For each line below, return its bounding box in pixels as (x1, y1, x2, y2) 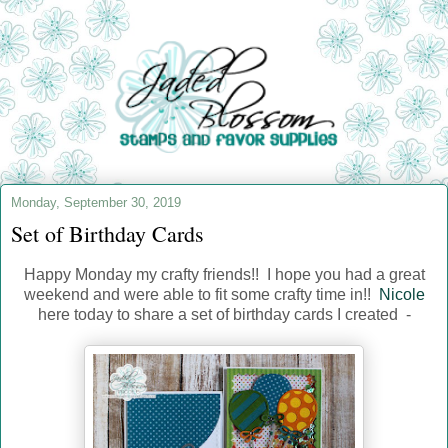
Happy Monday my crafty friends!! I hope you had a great (23, 266, 425, 284)
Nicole (378, 286, 425, 304)
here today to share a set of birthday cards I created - (37, 306, 411, 324)
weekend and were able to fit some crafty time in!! (23, 286, 379, 304)
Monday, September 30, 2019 (11, 195, 181, 211)
